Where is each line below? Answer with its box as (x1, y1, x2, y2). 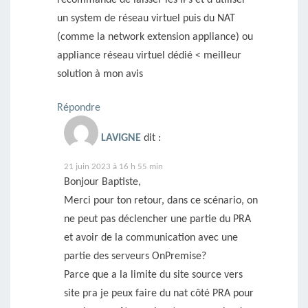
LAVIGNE (101, 132, 141, 144)
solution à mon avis (57, 68, 143, 80)
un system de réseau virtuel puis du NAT (57, 12, 235, 24)
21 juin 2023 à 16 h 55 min (64, 162, 163, 171)
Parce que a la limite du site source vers (64, 269, 243, 280)
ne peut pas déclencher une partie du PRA (64, 213, 251, 225)
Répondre (57, 102, 100, 113)
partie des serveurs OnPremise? (64, 250, 206, 262)
